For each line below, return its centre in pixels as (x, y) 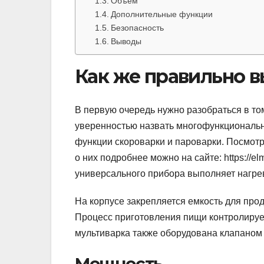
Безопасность (137, 28)
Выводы (126, 42)
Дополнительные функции (161, 14)
